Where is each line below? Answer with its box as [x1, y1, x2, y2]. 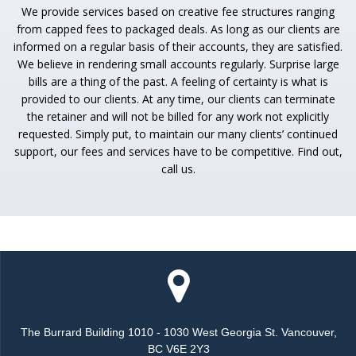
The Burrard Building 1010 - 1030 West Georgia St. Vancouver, [20, 326, 337, 339]
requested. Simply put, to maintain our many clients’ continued [18, 126, 338, 142]
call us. [161, 161, 195, 177]
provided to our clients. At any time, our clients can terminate [21, 91, 335, 107]
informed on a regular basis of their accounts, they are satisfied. [14, 39, 342, 55]
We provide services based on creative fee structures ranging [21, 4, 335, 20]
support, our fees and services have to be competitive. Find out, [14, 144, 342, 160]
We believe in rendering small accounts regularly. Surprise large [17, 56, 339, 72]
